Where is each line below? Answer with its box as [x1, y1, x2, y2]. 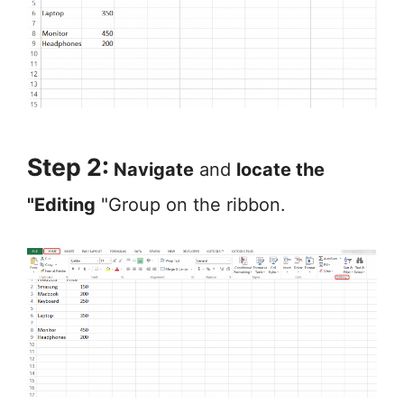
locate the [236, 159, 325, 181]
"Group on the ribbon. [96, 194, 286, 216]
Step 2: [27, 152, 109, 182]
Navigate [109, 159, 194, 181]
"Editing [27, 194, 96, 216]
